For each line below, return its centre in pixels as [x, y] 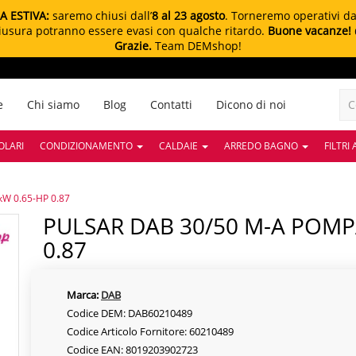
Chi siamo [53, 104]
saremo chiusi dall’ [101, 15]
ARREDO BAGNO [262, 146]
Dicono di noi [251, 104]
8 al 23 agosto [188, 15]
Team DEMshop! [197, 46]
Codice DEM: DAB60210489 [129, 313]
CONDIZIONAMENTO [87, 146]
